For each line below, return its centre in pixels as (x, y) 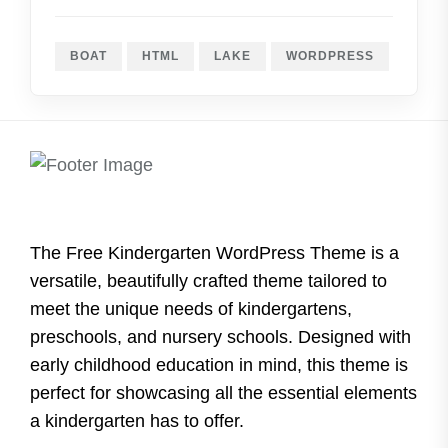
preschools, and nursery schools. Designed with (220, 337)
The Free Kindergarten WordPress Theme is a (214, 253)
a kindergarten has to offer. (137, 421)
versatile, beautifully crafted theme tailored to (208, 281)
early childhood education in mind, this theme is (219, 365)
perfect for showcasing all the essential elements (223, 393)
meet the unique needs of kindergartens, (191, 309)
